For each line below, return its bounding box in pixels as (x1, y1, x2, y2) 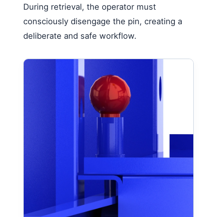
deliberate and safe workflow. (23, 31, 137, 41)
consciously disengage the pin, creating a (23, 16, 182, 26)
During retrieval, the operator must (23, 1, 156, 12)
